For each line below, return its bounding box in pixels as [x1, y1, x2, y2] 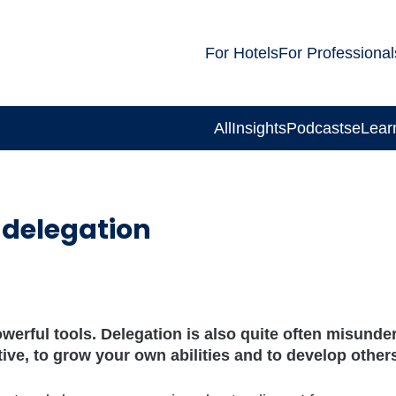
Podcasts [286, 118, 352, 137]
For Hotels [205, 43, 279, 62]
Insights [231, 118, 286, 137]
